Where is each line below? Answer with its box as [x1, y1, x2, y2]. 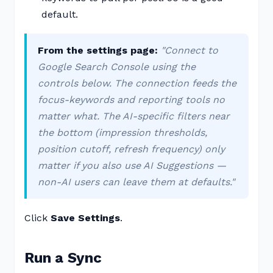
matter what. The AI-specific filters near [38, 110, 230, 122]
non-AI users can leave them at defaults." [38, 176, 235, 188]
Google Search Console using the [38, 61, 196, 73]
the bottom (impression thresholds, [38, 127, 207, 138]
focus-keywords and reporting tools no [38, 94, 225, 105]
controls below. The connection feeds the [38, 77, 236, 89]
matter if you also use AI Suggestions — [38, 160, 226, 171]
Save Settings [51, 212, 120, 224]
